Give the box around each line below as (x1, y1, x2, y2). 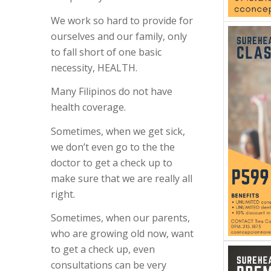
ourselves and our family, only (50, 29, 187, 43)
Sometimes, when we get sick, (50, 124, 185, 138)
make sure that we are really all (50, 171, 192, 185)
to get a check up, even (50, 243, 155, 256)
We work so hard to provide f (50, 13, 183, 27)
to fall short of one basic (50, 45, 162, 59)
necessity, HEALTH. (50, 60, 137, 74)
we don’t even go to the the (50, 140, 175, 154)
